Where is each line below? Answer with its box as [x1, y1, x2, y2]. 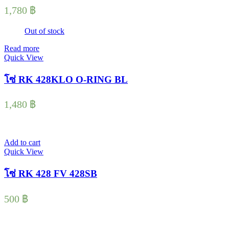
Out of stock [25, 26, 64, 35]
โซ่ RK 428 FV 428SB [4, 168, 97, 179]
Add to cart [4, 138, 40, 147]
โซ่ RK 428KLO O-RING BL [4, 74, 128, 85]
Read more [4, 43, 39, 53]
